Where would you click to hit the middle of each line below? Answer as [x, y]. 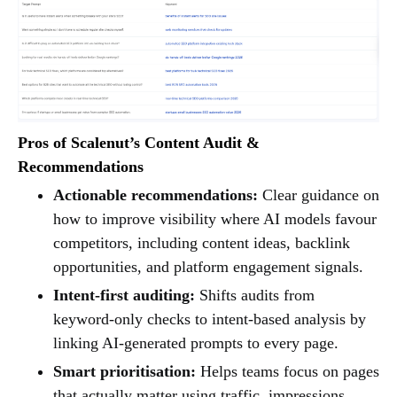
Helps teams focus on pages [288, 371]
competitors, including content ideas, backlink [202, 242]
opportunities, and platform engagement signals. [208, 266]
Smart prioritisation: [125, 371]
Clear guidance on [319, 195]
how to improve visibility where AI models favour [215, 218]
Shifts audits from [255, 295]
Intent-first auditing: [124, 295]
